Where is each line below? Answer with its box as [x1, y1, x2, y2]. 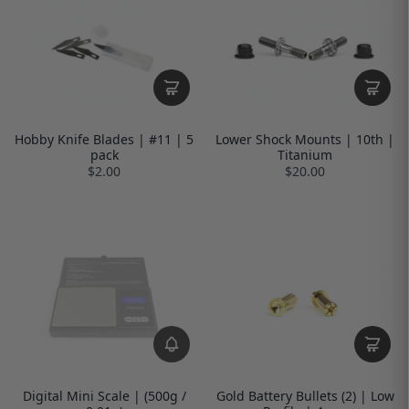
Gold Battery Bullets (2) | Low [215, 386, 394, 404]
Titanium [278, 146, 332, 164]
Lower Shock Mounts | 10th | [215, 131, 394, 149]
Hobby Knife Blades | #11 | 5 [15, 131, 194, 149]
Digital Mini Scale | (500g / [22, 386, 186, 404]
